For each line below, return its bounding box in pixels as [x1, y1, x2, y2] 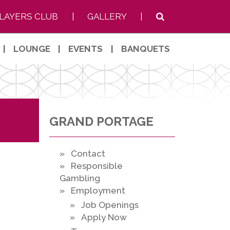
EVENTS [68, 44, 103, 54]
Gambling [60, 173, 100, 184]
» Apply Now [70, 212, 127, 223]
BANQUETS [121, 44, 170, 54]
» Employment [60, 185, 125, 196]
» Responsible [60, 161, 123, 171]
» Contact [60, 148, 105, 159]
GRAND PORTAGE [49, 114, 154, 129]
